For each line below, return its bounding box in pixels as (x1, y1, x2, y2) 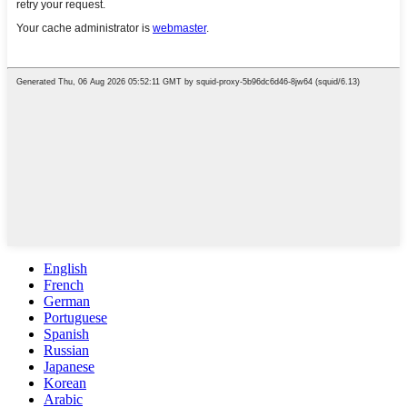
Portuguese (44, 309, 107, 325)
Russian (44, 342, 89, 358)
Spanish (44, 325, 89, 342)
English (44, 260, 87, 276)
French (44, 276, 84, 293)
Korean (44, 374, 86, 391)
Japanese (44, 358, 94, 374)
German (44, 293, 90, 309)
